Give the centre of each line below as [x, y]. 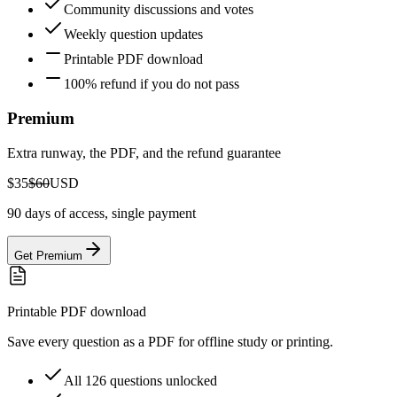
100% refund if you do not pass [152, 84]
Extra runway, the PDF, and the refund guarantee [144, 152]
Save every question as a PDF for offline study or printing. [170, 341]
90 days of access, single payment [101, 213]
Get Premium [48, 255]
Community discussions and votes [159, 10]
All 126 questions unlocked [140, 380]
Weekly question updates [133, 35]
